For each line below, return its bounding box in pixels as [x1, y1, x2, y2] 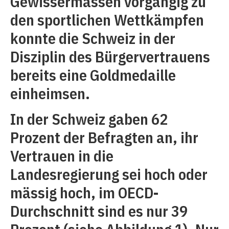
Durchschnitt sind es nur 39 [10, 201, 188, 221]
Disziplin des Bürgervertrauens [10, 47, 210, 66]
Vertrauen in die [10, 146, 113, 166]
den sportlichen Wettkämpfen [10, 10, 204, 30]
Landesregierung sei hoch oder [10, 164, 208, 185]
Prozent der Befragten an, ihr [10, 127, 198, 148]
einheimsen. [10, 83, 90, 103]
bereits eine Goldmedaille [10, 65, 176, 85]
